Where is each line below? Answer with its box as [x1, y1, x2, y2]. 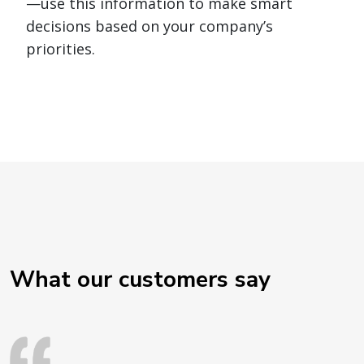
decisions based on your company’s [26, 16, 273, 37]
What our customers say [10, 264, 271, 296]
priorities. [26, 39, 95, 59]
